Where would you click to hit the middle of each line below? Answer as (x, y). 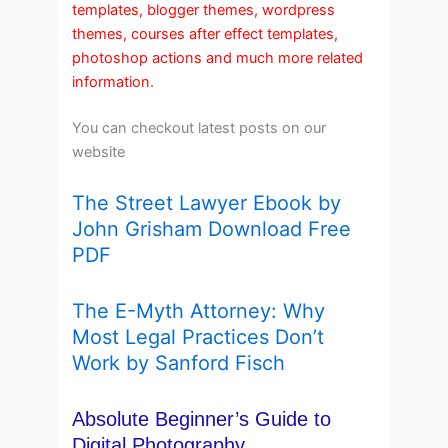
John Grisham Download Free (212, 229)
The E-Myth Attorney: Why (199, 311)
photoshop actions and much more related (218, 57)
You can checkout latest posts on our (199, 127)
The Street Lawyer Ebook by (207, 203)
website (99, 151)
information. (113, 81)
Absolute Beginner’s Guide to (202, 419)
